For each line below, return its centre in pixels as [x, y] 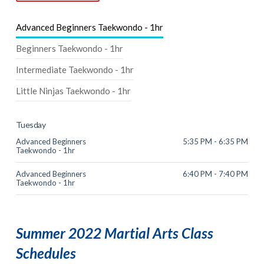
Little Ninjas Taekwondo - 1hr [73, 90]
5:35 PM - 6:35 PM [216, 141]
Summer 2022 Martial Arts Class [114, 233]
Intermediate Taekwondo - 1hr [75, 69]
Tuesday [31, 124]
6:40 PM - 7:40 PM [216, 174]
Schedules [46, 253]
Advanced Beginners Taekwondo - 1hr [89, 27]
